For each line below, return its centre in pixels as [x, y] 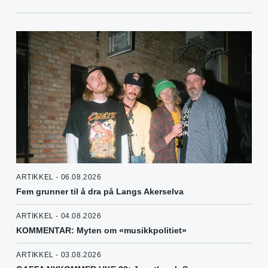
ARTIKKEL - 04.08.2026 [59, 216]
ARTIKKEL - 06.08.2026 [59, 177]
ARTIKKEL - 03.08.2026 [59, 255]
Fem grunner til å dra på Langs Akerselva [100, 191]
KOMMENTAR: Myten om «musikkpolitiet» [101, 230]
